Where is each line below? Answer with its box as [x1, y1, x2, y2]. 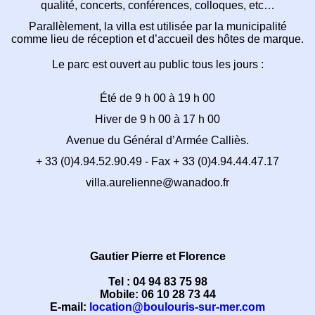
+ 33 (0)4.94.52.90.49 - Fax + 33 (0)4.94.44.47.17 [36, 155, 279, 168]
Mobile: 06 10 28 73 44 [99, 288, 216, 300]
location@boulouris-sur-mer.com [89, 300, 265, 313]
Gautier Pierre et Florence [89, 250, 226, 262]
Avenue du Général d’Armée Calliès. [66, 134, 249, 147]
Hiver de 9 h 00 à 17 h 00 [95, 113, 220, 126]
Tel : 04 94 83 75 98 [108, 275, 207, 288]
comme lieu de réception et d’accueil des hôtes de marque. [11, 33, 304, 46]
